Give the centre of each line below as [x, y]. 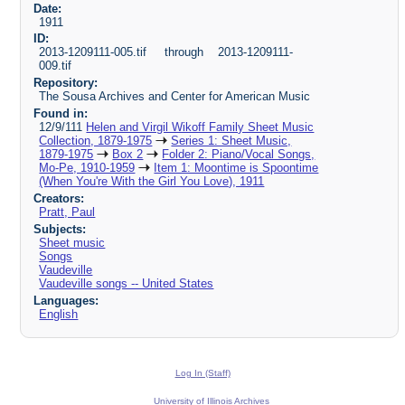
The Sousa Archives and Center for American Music [175, 97]
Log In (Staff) [202, 373]
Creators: [58, 199]
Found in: [60, 114]
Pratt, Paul [67, 212]
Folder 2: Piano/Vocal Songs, [239, 155]
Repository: [65, 83]
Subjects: [59, 229]
